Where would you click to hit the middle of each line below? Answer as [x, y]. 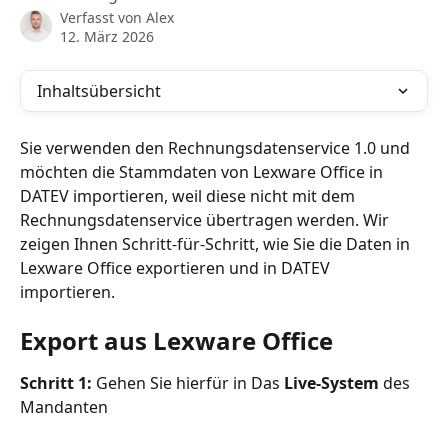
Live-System [329, 383]
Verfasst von [103, 17]
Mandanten [64, 407]
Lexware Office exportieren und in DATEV [177, 268]
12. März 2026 [107, 36]
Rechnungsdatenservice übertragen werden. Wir [206, 220]
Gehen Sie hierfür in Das [188, 383]
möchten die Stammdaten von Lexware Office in [203, 172]
